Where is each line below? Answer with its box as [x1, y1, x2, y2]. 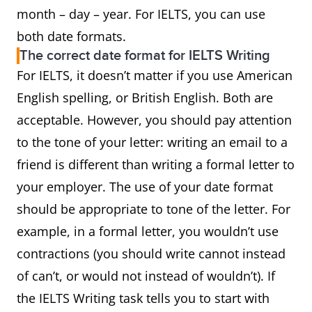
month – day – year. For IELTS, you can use [17, 6, 265, 22]
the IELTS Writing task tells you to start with [17, 290, 270, 306]
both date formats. [17, 28, 126, 45]
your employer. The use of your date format [17, 178, 273, 195]
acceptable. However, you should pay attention [17, 111, 292, 128]
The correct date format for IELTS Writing [19, 47, 270, 64]
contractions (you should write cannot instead [17, 245, 286, 262]
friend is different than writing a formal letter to [17, 156, 295, 173]
